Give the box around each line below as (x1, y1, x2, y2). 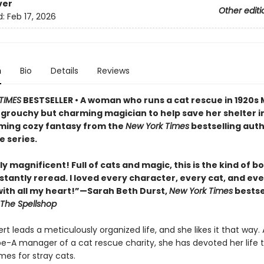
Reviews (97, 65, 130, 77)
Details (50, 65, 78, 77)
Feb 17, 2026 (6, 11, 56, 23)
